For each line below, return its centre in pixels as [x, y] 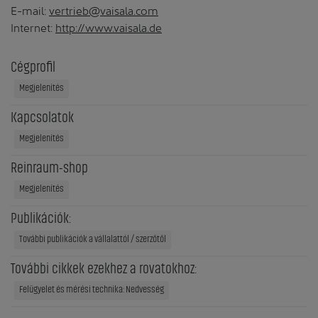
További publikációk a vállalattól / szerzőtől [93, 239]
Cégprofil [33, 67]
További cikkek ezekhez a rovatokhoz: [104, 269]
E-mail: [30, 9]
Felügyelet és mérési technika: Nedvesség [92, 289]
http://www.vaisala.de [109, 26]
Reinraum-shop [49, 168]
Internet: [33, 26]
